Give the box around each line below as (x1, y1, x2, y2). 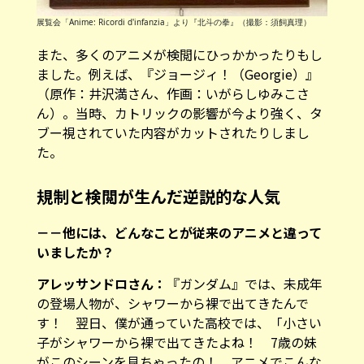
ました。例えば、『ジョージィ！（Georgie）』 (36, 63, 318, 84)
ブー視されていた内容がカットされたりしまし (36, 122, 310, 142)
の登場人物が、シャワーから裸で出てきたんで (36, 292, 309, 313)
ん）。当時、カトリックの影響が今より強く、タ (36, 102, 323, 123)
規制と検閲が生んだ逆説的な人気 (36, 184, 280, 208)
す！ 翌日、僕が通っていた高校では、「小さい (36, 312, 322, 332)
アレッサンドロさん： (36, 273, 167, 293)
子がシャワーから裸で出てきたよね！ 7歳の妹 (36, 331, 317, 352)
